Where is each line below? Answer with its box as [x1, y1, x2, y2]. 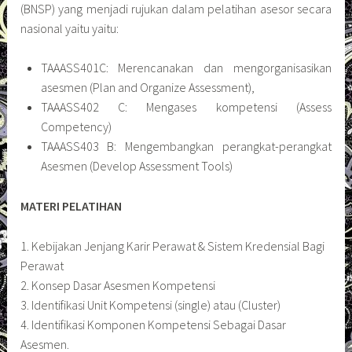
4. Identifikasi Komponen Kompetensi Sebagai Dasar [20, 316, 287, 332]
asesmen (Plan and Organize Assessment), [40, 79, 255, 96]
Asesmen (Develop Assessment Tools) [40, 158, 233, 174]
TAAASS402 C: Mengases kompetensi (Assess [40, 99, 332, 115]
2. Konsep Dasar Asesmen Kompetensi [20, 277, 216, 293]
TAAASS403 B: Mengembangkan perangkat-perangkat [40, 138, 332, 155]
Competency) [40, 119, 112, 135]
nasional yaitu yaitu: [20, 20, 119, 36]
